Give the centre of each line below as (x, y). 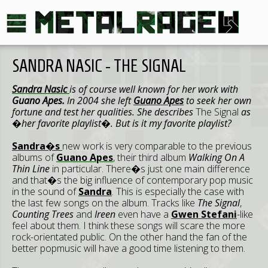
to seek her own (217, 100)
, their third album (151, 157)
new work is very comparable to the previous (157, 146)
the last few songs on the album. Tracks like (105, 203)
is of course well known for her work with (154, 89)
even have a (143, 214)
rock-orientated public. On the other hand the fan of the (130, 237)
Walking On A (217, 157)
